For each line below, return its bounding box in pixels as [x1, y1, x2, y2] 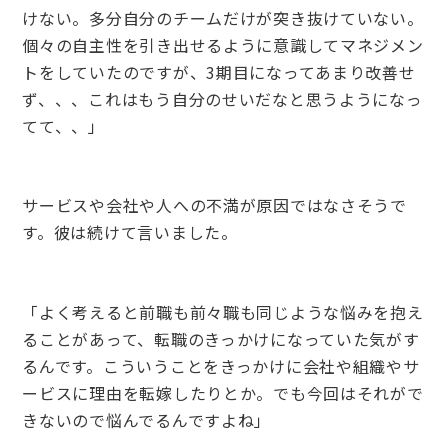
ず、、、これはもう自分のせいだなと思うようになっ [22, 86, 423, 111]
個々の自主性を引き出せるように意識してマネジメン [22, 32, 424, 57]
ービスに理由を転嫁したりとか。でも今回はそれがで [22, 380, 424, 405]
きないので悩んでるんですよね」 [22, 407, 272, 432]
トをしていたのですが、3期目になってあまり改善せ [22, 59, 416, 84]
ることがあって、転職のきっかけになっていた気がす [22, 326, 420, 351]
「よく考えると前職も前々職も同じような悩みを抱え [22, 299, 424, 324]
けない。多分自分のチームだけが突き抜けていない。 [22, 5, 424, 30]
